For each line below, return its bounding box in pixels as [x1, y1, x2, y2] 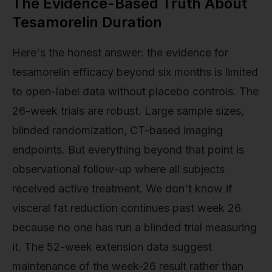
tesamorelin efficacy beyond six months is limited [12, 66, 258, 79]
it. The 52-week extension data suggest [12, 240, 212, 254]
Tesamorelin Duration [12, 13, 162, 32]
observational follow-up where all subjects [12, 163, 225, 176]
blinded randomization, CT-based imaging [12, 124, 223, 137]
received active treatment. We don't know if [12, 182, 233, 195]
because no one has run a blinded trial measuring [12, 221, 257, 234]
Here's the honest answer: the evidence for [12, 46, 228, 59]
